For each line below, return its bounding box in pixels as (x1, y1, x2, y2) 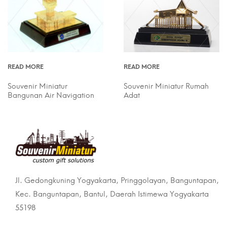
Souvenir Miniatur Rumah (124, 81, 209, 91)
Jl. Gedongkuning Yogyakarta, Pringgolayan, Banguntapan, (15, 175, 219, 185)
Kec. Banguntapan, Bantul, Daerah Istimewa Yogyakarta (15, 189, 209, 199)
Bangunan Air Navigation (8, 90, 94, 100)
